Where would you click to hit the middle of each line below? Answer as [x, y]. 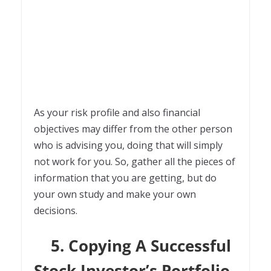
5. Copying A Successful [132, 245]
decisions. [57, 210]
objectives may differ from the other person [133, 129]
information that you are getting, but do [125, 178]
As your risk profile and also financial [117, 112]
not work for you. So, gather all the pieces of [135, 161]
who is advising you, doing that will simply [128, 145]
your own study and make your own [115, 194]
